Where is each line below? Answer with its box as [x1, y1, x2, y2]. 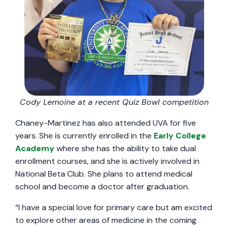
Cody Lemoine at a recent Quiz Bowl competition [19, 96, 209, 107]
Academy [15, 142, 54, 154]
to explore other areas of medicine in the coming [15, 214, 196, 225]
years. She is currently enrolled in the [15, 130, 154, 141]
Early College [154, 130, 206, 141]
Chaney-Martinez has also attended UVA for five [15, 117, 196, 128]
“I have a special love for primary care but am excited [15, 202, 212, 213]
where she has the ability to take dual [54, 142, 196, 154]
